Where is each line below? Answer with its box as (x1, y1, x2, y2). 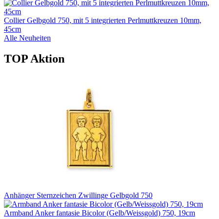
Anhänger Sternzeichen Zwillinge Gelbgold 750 (4, 191, 153, 200)
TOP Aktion (4, 52, 65, 66)
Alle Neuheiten (4, 34, 51, 43)
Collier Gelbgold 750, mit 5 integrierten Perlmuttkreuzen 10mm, (4, 16, 201, 25)
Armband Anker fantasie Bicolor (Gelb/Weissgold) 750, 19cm (4, 209, 195, 218)
